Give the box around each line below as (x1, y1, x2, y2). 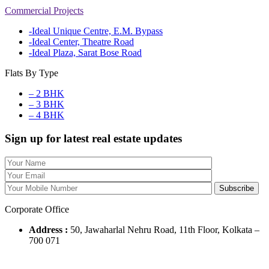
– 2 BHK (29, 88, 64, 99)
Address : (29, 224, 70, 235)
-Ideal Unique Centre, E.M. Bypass (29, 26, 163, 37)
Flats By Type (5, 68, 58, 79)
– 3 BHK (29, 99, 64, 110)
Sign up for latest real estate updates (5, 131, 182, 145)
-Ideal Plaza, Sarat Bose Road (29, 47, 142, 58)
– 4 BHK (29, 110, 64, 121)
